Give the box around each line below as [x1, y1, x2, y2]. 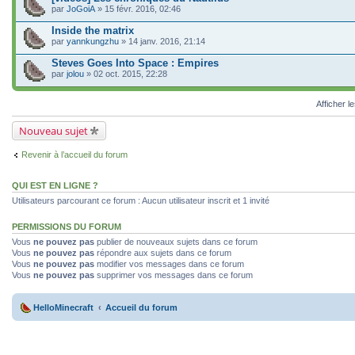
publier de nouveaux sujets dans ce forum [94, 236, 258, 246]
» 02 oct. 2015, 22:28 [84, 69, 167, 78]
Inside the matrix [52, 25, 134, 36]
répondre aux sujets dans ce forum [94, 247, 231, 258]
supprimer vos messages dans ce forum [94, 269, 253, 280]
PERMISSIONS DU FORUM [12, 221, 121, 231]
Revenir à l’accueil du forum [21, 150, 128, 159]
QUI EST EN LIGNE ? [12, 180, 98, 190]
